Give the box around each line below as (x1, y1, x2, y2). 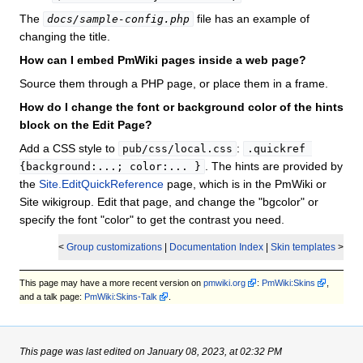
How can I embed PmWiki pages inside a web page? (19, 53, 306, 67)
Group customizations (66, 241, 162, 253)
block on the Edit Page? (19, 118, 152, 132)
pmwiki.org (203, 277, 246, 288)
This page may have (19, 277, 102, 288)
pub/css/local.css (122, 143, 233, 156)
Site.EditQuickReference (39, 177, 164, 191)
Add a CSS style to (19, 142, 118, 156)
